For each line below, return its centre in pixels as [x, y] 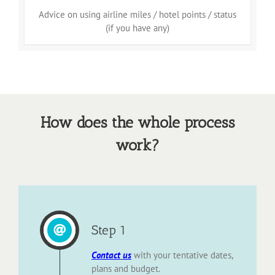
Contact [106, 255]
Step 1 [109, 230]
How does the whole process [137, 122]
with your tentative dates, [182, 255]
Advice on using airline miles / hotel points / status [137, 14]
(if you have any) [137, 28]
